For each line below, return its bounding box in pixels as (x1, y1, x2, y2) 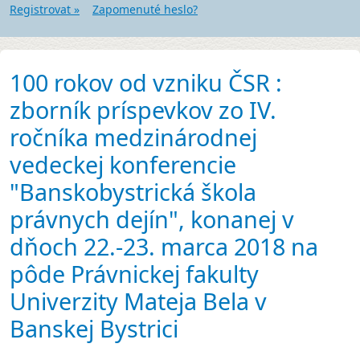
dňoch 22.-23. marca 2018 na (10, 231, 318, 263)
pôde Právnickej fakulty (10, 258, 259, 290)
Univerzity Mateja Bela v (10, 285, 267, 317)
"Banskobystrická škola (10, 176, 256, 208)
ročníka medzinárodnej (10, 121, 257, 153)
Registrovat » (10, 2, 80, 18)
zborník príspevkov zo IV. (10, 94, 276, 126)
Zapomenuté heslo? (92, 2, 198, 18)
